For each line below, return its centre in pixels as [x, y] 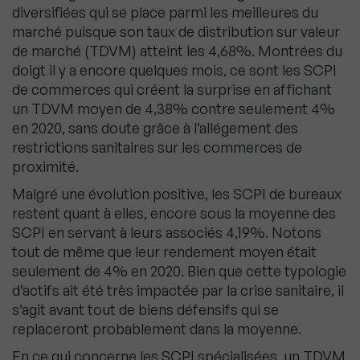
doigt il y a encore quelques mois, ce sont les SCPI [174, 70]
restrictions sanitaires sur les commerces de [157, 147]
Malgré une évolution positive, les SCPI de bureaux [177, 194]
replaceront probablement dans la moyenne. [157, 329]
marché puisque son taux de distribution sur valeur [176, 32]
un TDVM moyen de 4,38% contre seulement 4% [174, 109]
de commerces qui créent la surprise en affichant [172, 90]
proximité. [45, 167]
